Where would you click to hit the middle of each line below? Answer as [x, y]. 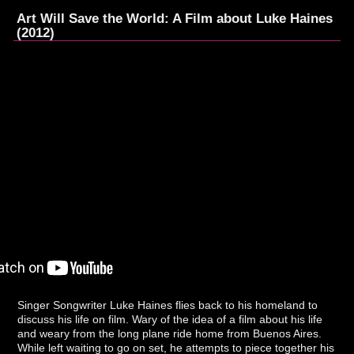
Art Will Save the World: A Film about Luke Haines [175, 18]
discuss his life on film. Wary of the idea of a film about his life [170, 319]
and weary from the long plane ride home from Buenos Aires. [170, 333]
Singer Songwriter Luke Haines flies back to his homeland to [168, 305]
